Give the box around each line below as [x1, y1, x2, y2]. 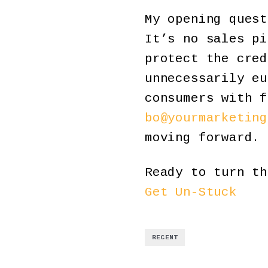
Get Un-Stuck [145, 185, 237, 200]
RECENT [152, 234, 178, 242]
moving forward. [145, 130, 260, 145]
